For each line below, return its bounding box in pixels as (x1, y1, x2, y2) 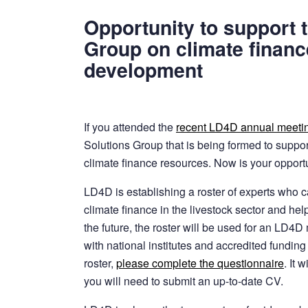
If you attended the (84, 118, 176, 135)
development (84, 56, 208, 85)
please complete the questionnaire (116, 254, 284, 271)
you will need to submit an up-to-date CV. (84, 272, 283, 289)
